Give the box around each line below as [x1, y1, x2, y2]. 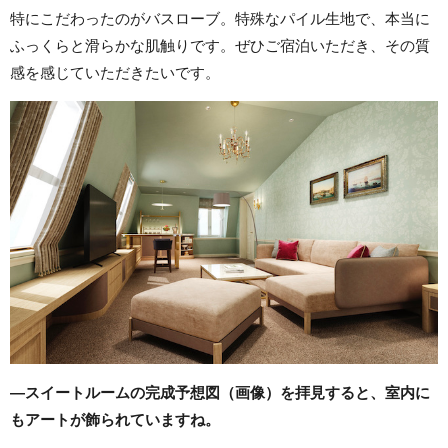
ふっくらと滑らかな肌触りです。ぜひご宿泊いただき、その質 [10, 37, 430, 55]
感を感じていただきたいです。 [10, 64, 220, 82]
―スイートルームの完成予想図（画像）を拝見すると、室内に [10, 384, 430, 402]
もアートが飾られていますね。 [10, 411, 220, 429]
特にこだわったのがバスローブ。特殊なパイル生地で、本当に [10, 10, 430, 28]
